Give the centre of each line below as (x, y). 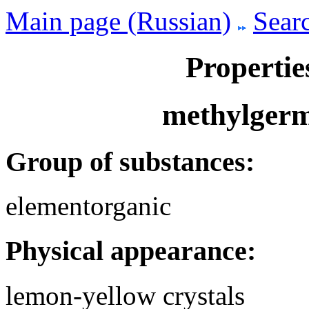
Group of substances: (130, 161)
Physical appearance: (131, 251)
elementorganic (88, 206)
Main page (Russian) (118, 21)
